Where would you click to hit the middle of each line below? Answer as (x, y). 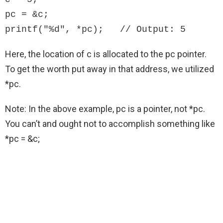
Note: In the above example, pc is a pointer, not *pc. (105, 109)
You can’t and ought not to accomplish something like (110, 124)
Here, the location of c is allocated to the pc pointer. (106, 54)
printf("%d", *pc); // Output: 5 (95, 30)
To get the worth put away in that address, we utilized (110, 69)
